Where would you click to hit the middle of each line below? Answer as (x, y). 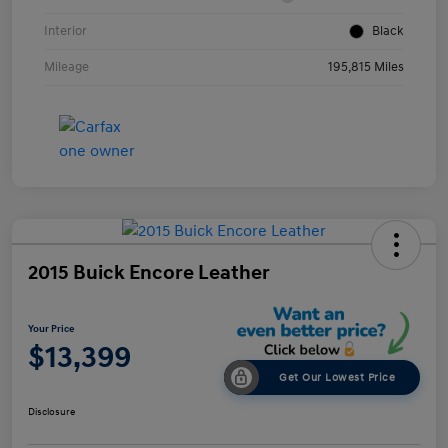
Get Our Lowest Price (337, 377)
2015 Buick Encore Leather (149, 273)
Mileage (66, 67)
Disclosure (51, 411)
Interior (65, 31)
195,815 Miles (366, 67)
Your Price (51, 329)
